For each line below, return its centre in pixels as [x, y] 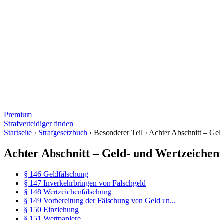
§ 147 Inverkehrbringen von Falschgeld [85, 183]
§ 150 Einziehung [51, 209]
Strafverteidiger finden [39, 124]
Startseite [18, 132]
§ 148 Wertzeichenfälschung [68, 192]
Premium [18, 115]
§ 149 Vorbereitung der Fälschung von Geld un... [100, 200]
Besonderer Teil [118, 132]
